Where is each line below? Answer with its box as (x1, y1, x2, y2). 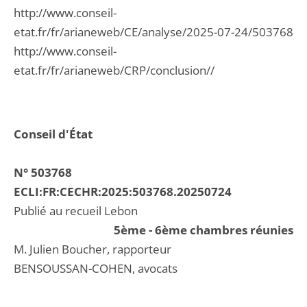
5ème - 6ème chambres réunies (114, 222, 293, 238)
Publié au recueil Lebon (14, 203, 138, 219)
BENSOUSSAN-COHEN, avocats (14, 260, 177, 276)
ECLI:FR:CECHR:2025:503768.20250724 (14, 184, 232, 199)
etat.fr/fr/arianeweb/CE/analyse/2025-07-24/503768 (14, 24, 293, 40)
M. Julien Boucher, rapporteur (14, 241, 171, 257)
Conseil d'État (14, 126, 93, 142)
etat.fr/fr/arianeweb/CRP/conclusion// (14, 62, 214, 78)
